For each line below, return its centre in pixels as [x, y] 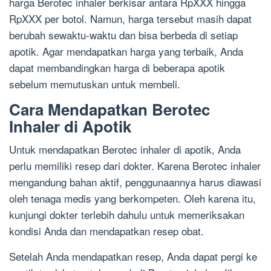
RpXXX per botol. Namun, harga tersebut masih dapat [130, 18]
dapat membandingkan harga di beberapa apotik [117, 67]
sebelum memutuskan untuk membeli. [95, 84]
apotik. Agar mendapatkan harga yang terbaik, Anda [126, 51]
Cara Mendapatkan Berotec [109, 109]
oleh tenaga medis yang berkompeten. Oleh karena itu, [132, 198]
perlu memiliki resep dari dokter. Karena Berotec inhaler [135, 165]
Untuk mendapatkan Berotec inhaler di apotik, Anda [125, 149]
